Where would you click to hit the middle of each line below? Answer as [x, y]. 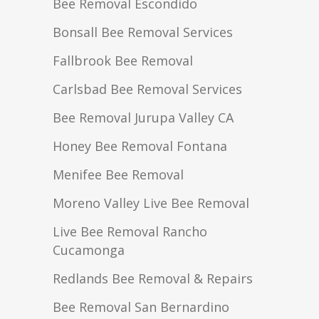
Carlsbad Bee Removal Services [147, 89]
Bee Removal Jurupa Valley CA [143, 118]
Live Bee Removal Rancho [130, 232]
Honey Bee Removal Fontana [140, 146]
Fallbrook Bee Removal [123, 61]
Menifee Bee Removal [118, 175]
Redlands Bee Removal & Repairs [153, 279]
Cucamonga [89, 250]
